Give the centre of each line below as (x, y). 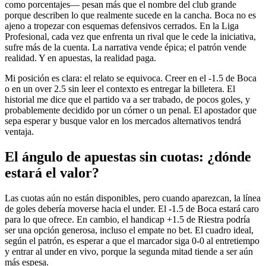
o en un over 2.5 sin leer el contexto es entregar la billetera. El (120, 89)
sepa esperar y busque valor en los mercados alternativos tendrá (123, 121)
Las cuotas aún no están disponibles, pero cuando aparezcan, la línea (133, 198)
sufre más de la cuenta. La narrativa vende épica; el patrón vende (126, 47)
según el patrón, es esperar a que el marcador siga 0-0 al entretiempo (132, 241)
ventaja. (19, 132)
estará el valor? (52, 173)
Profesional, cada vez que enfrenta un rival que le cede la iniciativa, (130, 37)
